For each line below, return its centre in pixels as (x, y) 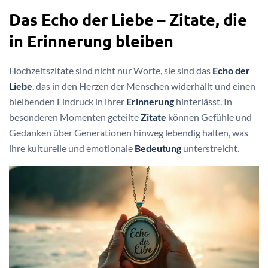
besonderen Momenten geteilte (75, 117)
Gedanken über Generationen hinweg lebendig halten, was (129, 133)
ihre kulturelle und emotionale (72, 148)
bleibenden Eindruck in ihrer (68, 102)
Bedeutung (158, 148)
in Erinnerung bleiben (91, 41)
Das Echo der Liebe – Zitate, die (128, 19)
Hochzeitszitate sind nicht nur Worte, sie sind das (111, 71)
